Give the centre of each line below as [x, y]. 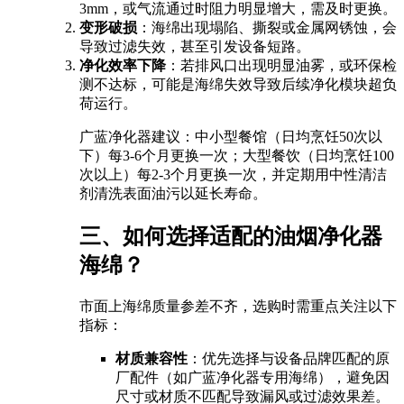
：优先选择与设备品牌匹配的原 [289, 358]
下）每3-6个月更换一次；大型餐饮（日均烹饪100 [237, 155]
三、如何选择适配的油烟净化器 [231, 236]
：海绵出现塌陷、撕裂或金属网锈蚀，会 [267, 27]
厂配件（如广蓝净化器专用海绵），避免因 [252, 377]
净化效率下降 [123, 65]
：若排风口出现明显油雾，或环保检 [281, 65]
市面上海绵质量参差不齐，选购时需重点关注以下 [238, 306]
